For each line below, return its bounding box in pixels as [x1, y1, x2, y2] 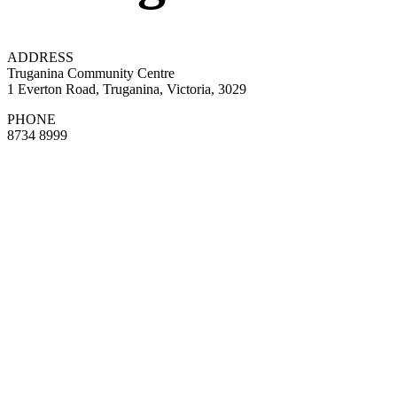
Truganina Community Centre [7, 65, 175, 81]
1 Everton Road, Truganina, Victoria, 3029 [7, 81, 246, 97]
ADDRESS [7, 49, 74, 65]
